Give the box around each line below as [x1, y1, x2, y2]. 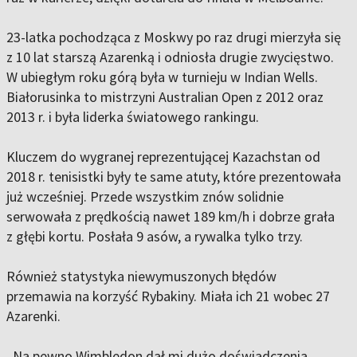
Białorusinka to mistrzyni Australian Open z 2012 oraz [6, 88, 324, 107]
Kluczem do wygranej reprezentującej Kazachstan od [6, 147, 320, 167]
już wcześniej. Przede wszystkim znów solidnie [6, 187, 284, 206]
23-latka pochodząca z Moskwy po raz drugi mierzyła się [6, 28, 341, 47]
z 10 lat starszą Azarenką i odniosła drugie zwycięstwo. [6, 48, 334, 67]
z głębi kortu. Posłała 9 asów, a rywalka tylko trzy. [6, 227, 306, 246]
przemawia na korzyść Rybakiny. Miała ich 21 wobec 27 [6, 287, 330, 306]
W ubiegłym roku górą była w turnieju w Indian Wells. [6, 68, 318, 87]
